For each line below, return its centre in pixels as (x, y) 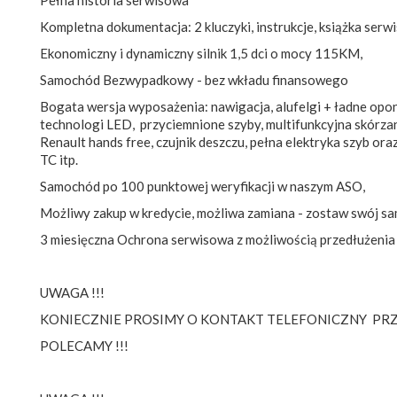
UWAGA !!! (72, 292)
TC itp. (59, 159)
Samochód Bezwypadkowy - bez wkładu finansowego (194, 79)
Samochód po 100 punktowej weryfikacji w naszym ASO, (202, 186)
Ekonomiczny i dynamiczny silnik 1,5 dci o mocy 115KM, (201, 53)
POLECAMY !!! (84, 345)
